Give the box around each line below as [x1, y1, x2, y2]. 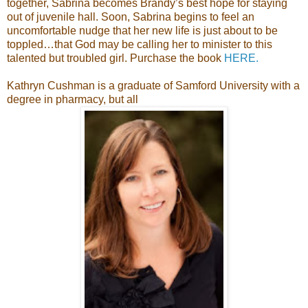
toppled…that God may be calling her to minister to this [7, 38, 272, 50]
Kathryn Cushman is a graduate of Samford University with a [7, 79, 300, 91]
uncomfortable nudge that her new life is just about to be [7, 24, 278, 36]
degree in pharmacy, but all [7, 93, 138, 105]
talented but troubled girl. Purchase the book [7, 52, 224, 64]
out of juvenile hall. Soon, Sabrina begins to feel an [7, 10, 254, 23]
